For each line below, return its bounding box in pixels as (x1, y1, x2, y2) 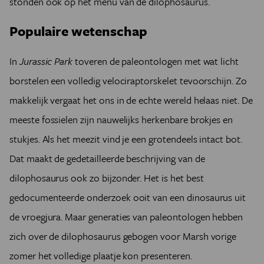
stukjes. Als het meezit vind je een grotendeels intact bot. (9, 131, 242, 147)
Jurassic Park (19, 54, 75, 69)
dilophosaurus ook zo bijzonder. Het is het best (9, 170, 204, 186)
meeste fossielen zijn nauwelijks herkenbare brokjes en (9, 112, 233, 127)
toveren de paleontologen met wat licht (75, 54, 239, 69)
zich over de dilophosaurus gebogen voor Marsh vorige (9, 229, 237, 244)
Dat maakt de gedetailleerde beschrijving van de (9, 151, 205, 166)
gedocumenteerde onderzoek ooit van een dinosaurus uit (9, 190, 246, 205)
